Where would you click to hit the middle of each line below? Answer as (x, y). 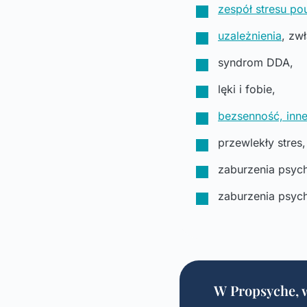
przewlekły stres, (262, 142)
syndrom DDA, (256, 62)
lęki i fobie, (247, 89)
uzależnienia (250, 35)
